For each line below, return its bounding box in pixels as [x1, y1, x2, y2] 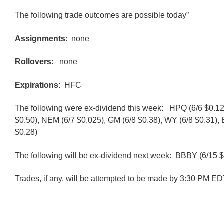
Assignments [15, 34, 65, 43]
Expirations [15, 80, 58, 89]
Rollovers [15, 57, 51, 66]
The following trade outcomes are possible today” [15, 11, 189, 20]
